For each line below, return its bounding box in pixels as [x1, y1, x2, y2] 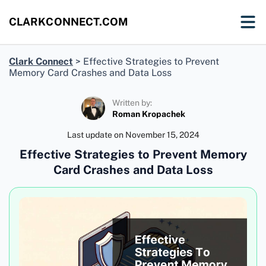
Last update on [66, 130, 125, 140]
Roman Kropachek [112, 109, 185, 119]
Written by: [112, 97, 152, 107]
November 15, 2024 [125, 130, 199, 140]
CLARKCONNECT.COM [9, 15, 129, 28]
